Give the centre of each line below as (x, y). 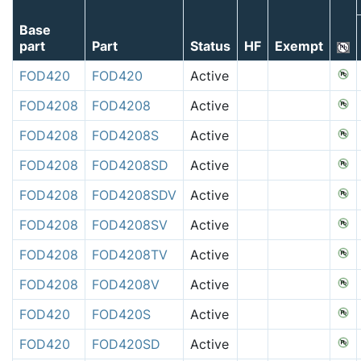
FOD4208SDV (134, 195)
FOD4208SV (130, 224)
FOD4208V (126, 284)
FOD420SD (126, 344)
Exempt (299, 46)
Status (210, 46)
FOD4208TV (130, 254)
